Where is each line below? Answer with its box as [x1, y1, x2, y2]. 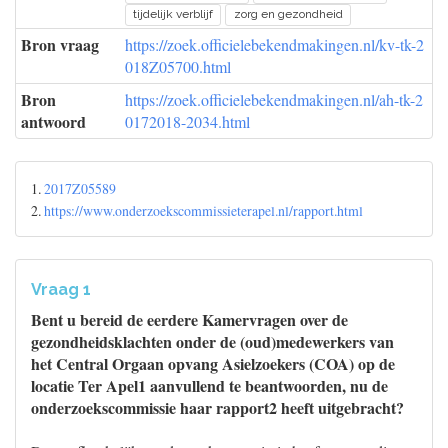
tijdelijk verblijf [133, 7, 214, 21]
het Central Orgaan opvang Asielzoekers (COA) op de [31, 352, 395, 375]
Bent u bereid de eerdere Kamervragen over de [31, 308, 348, 331]
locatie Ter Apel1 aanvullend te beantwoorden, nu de [31, 374, 388, 397]
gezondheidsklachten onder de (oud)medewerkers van [31, 330, 394, 353]
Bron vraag [21, 33, 99, 56]
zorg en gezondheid [233, 7, 343, 21]
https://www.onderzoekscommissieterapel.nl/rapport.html [44, 201, 363, 220]
